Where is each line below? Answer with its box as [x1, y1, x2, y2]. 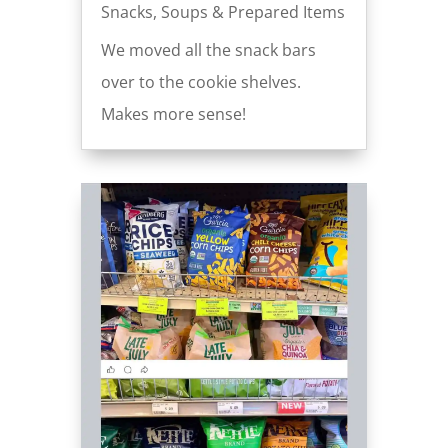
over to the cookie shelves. [100, 71, 301, 94]
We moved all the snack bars [100, 39, 316, 62]
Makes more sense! [100, 103, 246, 126]
